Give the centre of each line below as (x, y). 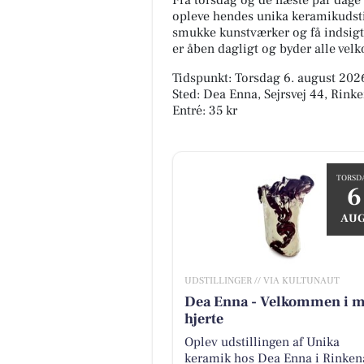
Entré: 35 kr (205, 111)
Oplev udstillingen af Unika (262, 342)
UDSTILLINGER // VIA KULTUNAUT (262, 280)
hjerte (204, 318)
